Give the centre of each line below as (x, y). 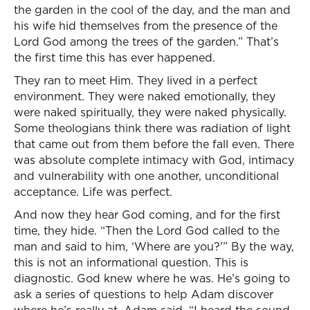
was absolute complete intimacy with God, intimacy (154, 160)
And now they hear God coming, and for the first (147, 215)
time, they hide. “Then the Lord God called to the (147, 230)
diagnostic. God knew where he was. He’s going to (152, 278)
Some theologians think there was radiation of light (152, 128)
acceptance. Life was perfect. (93, 192)
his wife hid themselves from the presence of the (146, 26)
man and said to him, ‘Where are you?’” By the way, (154, 246)
